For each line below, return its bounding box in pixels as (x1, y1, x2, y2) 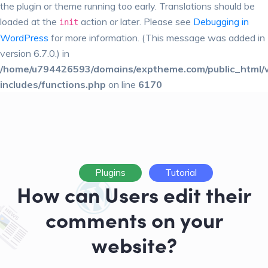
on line (106, 78, 138, 90)
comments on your (45, 204, 223, 234)
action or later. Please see (78, 16, 193, 28)
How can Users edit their (17, 179, 251, 209)
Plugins (95, 166, 126, 178)
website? (91, 229, 177, 260)
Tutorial (165, 166, 197, 178)
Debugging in (193, 16, 249, 28)
